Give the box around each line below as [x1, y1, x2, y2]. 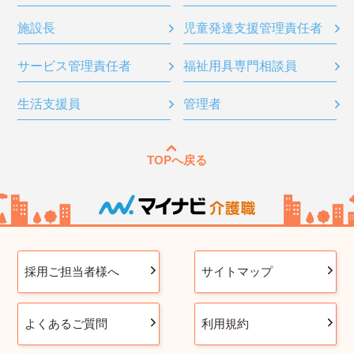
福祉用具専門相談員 [183, 58, 297, 73]
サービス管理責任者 [17, 58, 132, 73]
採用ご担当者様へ [24, 264, 119, 278]
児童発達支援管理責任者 [183, 21, 322, 35]
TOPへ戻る [147, 153, 207, 167]
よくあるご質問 [24, 316, 107, 330]
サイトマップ [201, 264, 273, 278]
